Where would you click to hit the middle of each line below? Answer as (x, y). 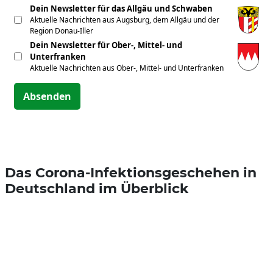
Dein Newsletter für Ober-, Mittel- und (106, 45)
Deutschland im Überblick (97, 188)
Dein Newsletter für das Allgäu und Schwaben (121, 9)
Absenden (47, 96)
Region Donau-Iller (62, 31)
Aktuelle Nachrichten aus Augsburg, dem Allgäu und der (125, 20)
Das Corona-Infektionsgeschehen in (131, 172)
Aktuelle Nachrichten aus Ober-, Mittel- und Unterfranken (127, 68)
